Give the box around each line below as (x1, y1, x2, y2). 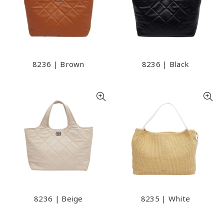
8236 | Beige (34, 193, 83, 203)
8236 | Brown (32, 59, 84, 69)
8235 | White (140, 193, 190, 203)
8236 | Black (141, 59, 189, 69)
